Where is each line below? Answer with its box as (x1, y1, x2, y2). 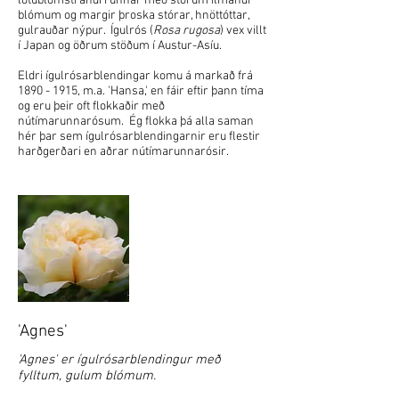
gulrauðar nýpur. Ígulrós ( (18, 23, 153, 38)
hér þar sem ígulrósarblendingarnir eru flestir (18, 129, 260, 144)
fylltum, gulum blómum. (18, 368, 156, 384)
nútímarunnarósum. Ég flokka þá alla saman (18, 114, 254, 129)
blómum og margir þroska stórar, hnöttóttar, (18, 8, 249, 23)
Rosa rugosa (153, 23, 220, 38)
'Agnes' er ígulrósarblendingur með (18, 352, 221, 368)
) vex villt (220, 23, 266, 38)
